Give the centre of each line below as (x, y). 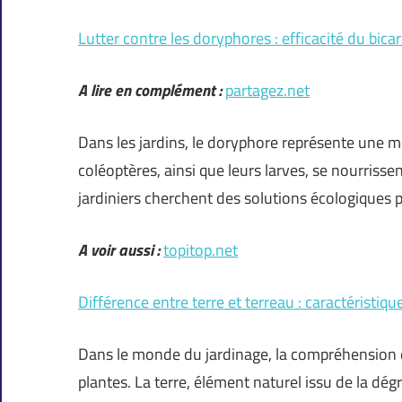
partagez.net (267, 91)
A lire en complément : (150, 91)
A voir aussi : (119, 250)
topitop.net (201, 250)
